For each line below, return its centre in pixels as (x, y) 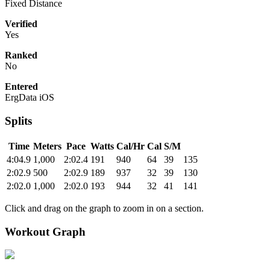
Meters (47, 146)
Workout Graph (45, 231)
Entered (21, 87)
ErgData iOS (30, 98)
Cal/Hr (130, 146)
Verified (21, 24)
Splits (18, 121)
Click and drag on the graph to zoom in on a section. (104, 208)
